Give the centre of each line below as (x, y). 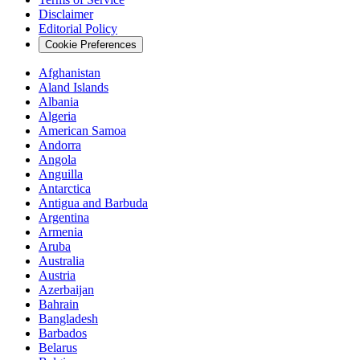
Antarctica (65, 188)
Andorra (60, 145)
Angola (57, 159)
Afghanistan (70, 72)
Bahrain (59, 304)
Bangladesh (68, 318)
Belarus (58, 347)
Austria (57, 275)
